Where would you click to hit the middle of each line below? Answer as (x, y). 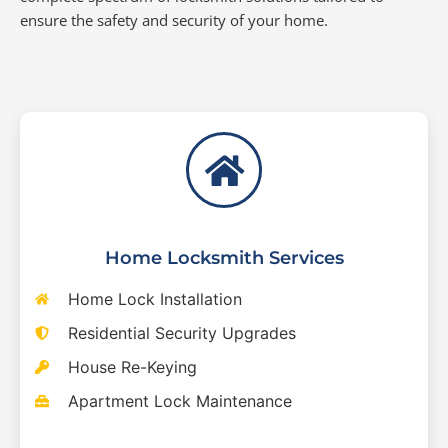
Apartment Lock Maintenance (179, 401)
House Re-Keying (132, 367)
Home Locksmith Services (224, 258)
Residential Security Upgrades (181, 333)
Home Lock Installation (154, 299)
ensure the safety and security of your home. (174, 20)
